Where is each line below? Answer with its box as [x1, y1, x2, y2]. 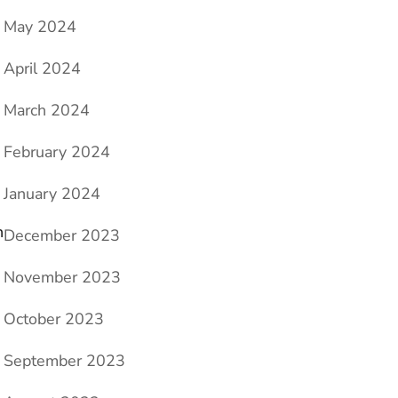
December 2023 [4, 225, 120, 247]
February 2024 [4, 141, 110, 163]
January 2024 [4, 183, 100, 205]
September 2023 [4, 350, 125, 372]
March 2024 [4, 99, 90, 122]
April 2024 [4, 58, 81, 80]
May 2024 [4, 16, 76, 38]
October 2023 [4, 308, 104, 330]
